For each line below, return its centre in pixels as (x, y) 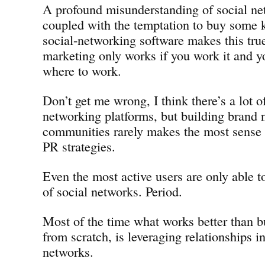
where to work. (82, 70)
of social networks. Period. (112, 191)
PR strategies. (79, 146)
